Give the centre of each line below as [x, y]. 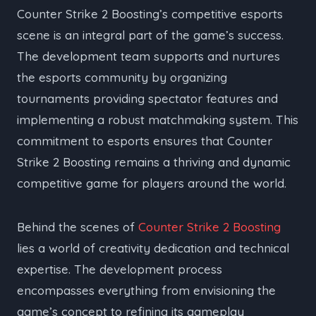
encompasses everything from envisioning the [146, 290]
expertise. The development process [120, 269]
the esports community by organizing [122, 77]
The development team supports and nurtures [148, 56]
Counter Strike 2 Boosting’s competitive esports [150, 13]
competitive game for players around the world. [152, 183]
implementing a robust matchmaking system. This [158, 119]
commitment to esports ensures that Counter [145, 140]
